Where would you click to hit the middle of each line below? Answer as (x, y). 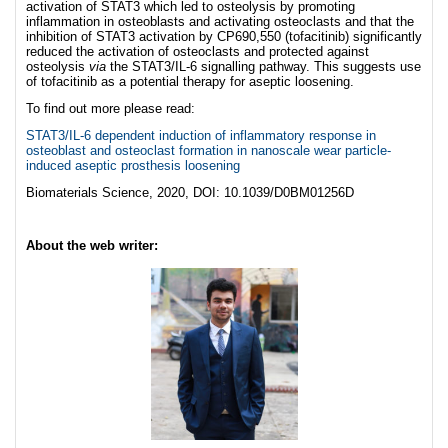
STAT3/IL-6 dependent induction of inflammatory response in (201, 135)
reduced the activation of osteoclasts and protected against (197, 51)
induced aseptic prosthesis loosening (133, 165)
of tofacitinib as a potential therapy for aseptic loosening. (190, 81)
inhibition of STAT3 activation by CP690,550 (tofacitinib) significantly (224, 36)
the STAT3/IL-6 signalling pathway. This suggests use (263, 66)
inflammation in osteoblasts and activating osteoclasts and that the (220, 21)
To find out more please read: (110, 108)
